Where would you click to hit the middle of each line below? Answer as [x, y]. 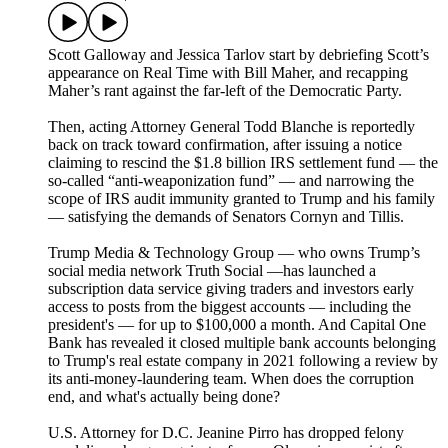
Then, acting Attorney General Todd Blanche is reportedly [231, 127]
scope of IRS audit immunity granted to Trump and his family [241, 199]
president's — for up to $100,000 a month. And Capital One [237, 325]
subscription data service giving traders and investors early [231, 289]
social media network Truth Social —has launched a [212, 271]
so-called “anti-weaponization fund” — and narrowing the [231, 181]
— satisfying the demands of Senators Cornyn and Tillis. [226, 217]
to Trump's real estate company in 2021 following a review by [243, 361]
